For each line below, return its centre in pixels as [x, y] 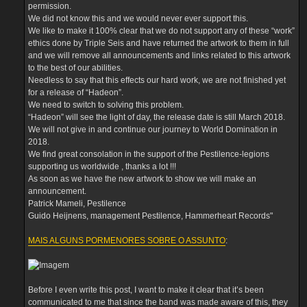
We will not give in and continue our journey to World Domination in [153, 129]
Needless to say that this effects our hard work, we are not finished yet [157, 80]
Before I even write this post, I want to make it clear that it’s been [146, 290]
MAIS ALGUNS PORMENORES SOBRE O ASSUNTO [127, 240]
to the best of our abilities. [75, 67]
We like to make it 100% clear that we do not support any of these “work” [161, 30]
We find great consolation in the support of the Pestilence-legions [149, 154]
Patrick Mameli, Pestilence [77, 203]
